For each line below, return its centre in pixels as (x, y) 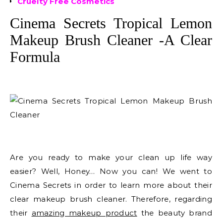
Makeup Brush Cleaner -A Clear (111, 40)
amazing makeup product (84, 213)
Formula (35, 57)
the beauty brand (174, 213)
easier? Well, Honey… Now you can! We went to (111, 171)
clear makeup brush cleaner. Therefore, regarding (111, 199)
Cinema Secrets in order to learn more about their (111, 185)
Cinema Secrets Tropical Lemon (111, 23)
